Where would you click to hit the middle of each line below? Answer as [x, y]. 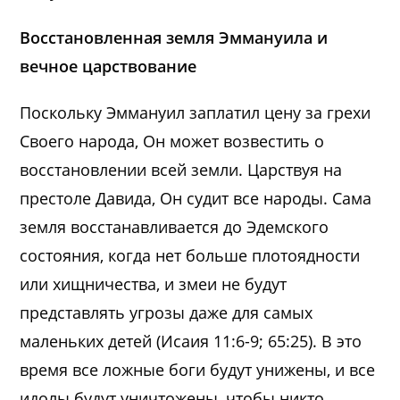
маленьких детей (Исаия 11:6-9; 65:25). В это [191, 341]
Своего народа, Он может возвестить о [172, 141]
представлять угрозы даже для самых [167, 312]
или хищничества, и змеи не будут [154, 283]
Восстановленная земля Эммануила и [174, 37]
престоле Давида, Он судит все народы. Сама [196, 198]
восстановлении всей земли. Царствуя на [181, 169]
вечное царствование [108, 66]
